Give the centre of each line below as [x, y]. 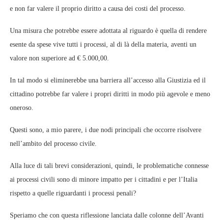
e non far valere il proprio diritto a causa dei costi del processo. [98, 9]
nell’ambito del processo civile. [53, 144]
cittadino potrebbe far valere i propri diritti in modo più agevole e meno [110, 94]
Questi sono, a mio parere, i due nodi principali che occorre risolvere [106, 130]
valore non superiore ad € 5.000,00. [59, 58]
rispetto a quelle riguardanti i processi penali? [73, 193]
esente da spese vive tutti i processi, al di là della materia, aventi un [103, 45]
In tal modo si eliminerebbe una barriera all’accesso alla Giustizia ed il [108, 81]
